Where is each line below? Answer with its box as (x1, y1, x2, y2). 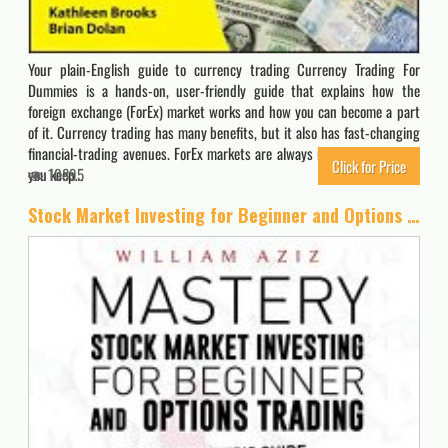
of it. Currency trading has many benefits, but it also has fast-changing (28, 121, 420, 144)
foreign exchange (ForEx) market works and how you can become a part (28, 100, 420, 123)
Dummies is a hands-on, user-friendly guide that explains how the (28, 79, 420, 102)
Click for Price (331, 155, 406, 178)
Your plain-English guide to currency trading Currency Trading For (28, 58, 420, 81)
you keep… (28, 163, 84, 186)
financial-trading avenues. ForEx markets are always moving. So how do (28, 142, 420, 165)
